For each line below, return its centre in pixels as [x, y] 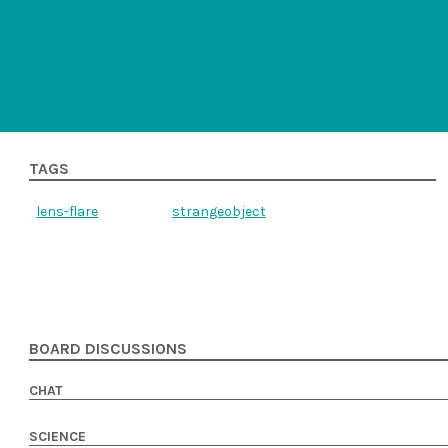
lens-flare [67, 211]
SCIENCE [58, 436]
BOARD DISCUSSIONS [108, 349]
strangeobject [218, 211]
